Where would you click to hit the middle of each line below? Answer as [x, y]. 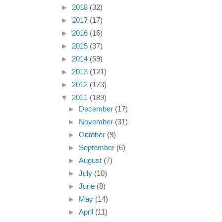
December [97, 109]
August [91, 161]
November [97, 122]
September [98, 148]
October [93, 135]
